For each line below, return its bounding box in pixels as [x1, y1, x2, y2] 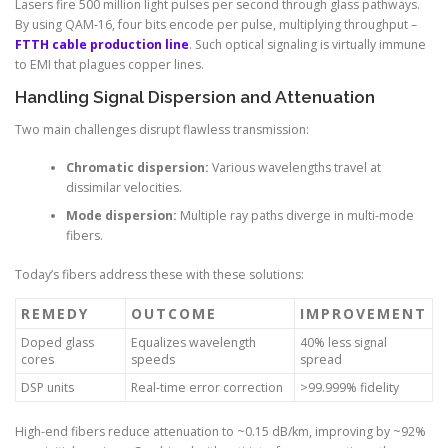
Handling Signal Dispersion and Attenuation [15, 86, 375, 107]
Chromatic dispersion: [65, 159, 209, 177]
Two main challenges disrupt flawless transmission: [15, 121, 309, 139]
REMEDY [21, 303, 89, 323]
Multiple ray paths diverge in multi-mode [176, 207, 414, 225]
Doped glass [21, 333, 94, 351]
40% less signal [300, 333, 387, 351]
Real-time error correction [131, 378, 283, 396]
